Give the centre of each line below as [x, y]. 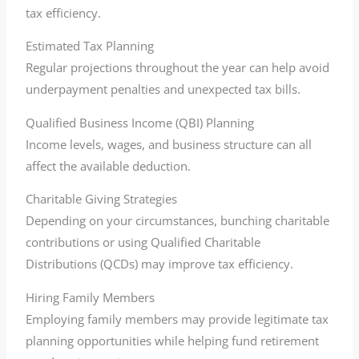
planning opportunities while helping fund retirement [173, 341]
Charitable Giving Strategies [102, 199]
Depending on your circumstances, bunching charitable [178, 221]
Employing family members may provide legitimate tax [177, 319]
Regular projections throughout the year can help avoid [178, 68]
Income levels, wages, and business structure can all [169, 144]
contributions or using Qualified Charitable [143, 242]
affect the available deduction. [109, 165]
